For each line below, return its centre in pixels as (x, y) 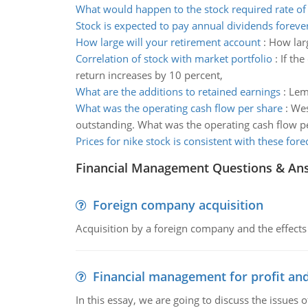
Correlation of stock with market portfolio (174, 58)
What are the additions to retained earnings (178, 91)
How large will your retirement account (168, 42)
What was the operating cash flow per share (179, 108)
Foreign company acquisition (178, 205)
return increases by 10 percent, (149, 75)
